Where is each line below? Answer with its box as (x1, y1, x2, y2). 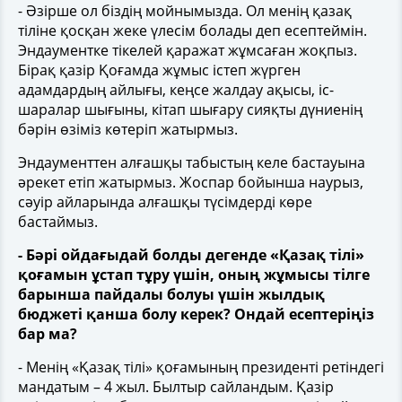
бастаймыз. (18, 212, 98, 232)
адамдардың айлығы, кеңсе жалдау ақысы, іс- (18, 80, 334, 100)
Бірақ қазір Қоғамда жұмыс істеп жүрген (18, 60, 301, 80)
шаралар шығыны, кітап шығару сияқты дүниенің (18, 100, 363, 119)
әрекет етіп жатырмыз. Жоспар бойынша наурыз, (18, 172, 363, 192)
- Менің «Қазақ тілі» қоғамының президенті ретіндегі (18, 357, 384, 377)
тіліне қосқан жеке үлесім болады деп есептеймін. (18, 21, 367, 40)
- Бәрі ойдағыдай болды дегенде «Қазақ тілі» (18, 245, 364, 265)
